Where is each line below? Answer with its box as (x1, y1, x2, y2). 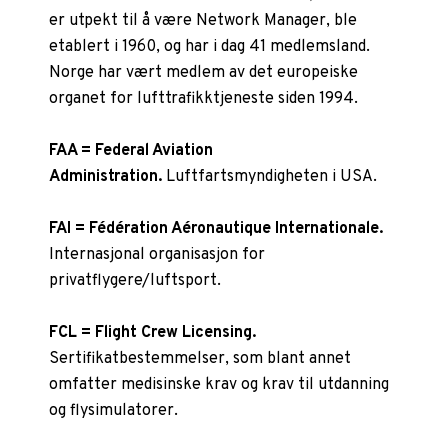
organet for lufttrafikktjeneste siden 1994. (49, 88, 359, 109)
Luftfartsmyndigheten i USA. (166, 166, 378, 187)
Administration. (49, 166, 167, 187)
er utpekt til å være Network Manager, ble (49, 10, 358, 31)
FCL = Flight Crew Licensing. (49, 322, 257, 343)
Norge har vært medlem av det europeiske (49, 62, 359, 83)
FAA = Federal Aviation (49, 140, 214, 161)
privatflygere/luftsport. (49, 270, 222, 291)
